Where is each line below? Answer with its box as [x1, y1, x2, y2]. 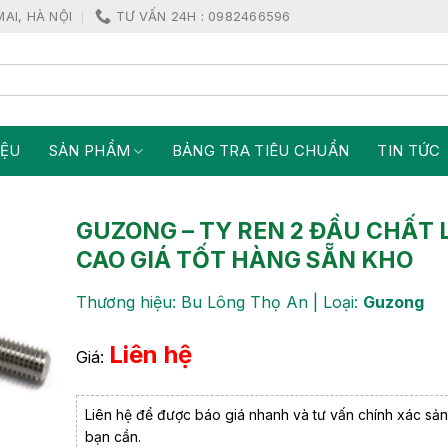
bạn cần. [85, 427, 141, 445]
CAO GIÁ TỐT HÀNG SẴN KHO [76, 246, 413, 274]
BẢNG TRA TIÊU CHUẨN [171, 141, 350, 160]
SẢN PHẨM [48, 141, 131, 160]
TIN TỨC [377, 141, 441, 160]
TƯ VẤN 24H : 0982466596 [115, 8, 291, 24]
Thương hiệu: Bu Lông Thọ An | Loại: [76, 292, 363, 312]
